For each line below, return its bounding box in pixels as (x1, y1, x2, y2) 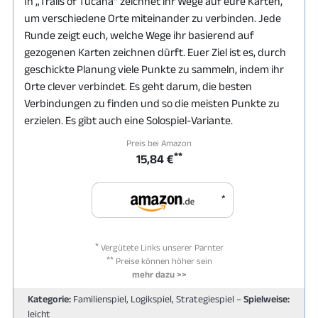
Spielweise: (243, 293, 290, 305)
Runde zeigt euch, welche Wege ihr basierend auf (24, 29, 254, 41)
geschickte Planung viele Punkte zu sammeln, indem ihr (24, 63, 284, 75)
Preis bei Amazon (126, 138, 192, 148)
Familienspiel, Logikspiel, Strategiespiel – (71, 293, 243, 305)
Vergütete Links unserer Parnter (98, 242, 224, 253)
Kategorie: (28, 293, 71, 305)
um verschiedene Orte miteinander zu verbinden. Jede (24, 12, 281, 24)
